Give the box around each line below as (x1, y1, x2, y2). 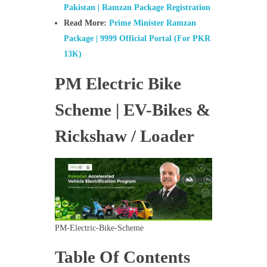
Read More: (64, 18, 110, 27)
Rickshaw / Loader (54, 126, 194, 145)
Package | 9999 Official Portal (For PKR (64, 34, 211, 43)
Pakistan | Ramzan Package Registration (64, 3, 211, 12)
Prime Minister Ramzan (109, 18, 197, 27)
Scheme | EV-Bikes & (54, 100, 210, 119)
